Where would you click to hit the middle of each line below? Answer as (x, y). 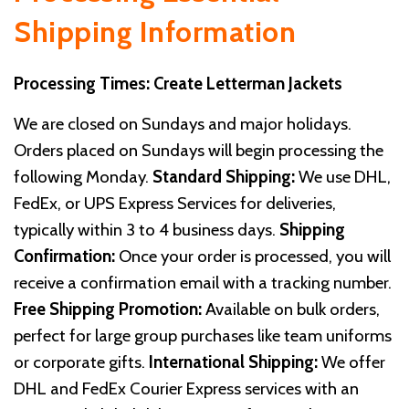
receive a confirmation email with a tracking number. (203, 283)
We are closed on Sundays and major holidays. (183, 124)
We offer (351, 362)
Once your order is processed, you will (253, 257)
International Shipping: (233, 362)
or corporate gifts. (81, 362)
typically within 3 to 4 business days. (147, 230)
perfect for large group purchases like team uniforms (203, 336)
